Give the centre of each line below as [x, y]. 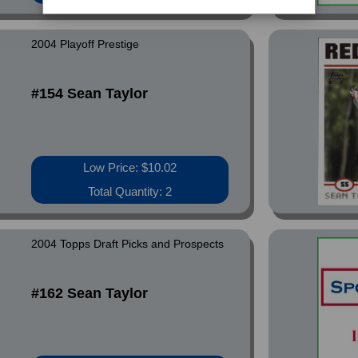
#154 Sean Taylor [90, 93]
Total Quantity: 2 [130, 191]
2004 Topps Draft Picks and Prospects [128, 244]
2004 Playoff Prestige [86, 44]
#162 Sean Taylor [90, 293]
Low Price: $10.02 [130, 167]
